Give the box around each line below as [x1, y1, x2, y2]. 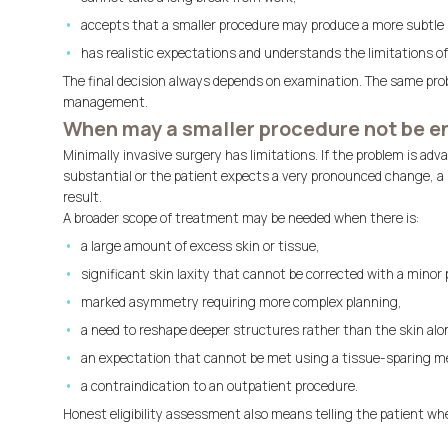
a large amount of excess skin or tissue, [80, 237, 320, 255]
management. [63, 93, 148, 111]
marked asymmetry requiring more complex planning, [80, 293, 402, 311]
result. [63, 188, 102, 206]
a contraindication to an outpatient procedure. [80, 377, 358, 395]
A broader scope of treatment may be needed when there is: [63, 209, 419, 227]
